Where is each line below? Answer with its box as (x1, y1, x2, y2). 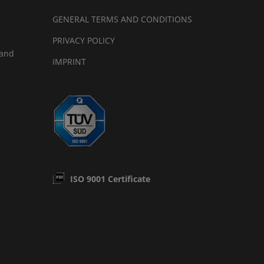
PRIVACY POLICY (52, 35, 115, 46)
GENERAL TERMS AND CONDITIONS (52, 14, 193, 25)
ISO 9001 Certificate (70, 173, 151, 184)
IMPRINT (52, 56, 87, 67)
